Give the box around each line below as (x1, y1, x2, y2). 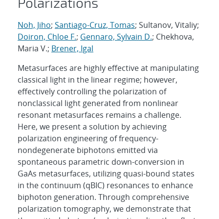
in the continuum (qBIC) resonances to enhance (18, 179, 193, 191)
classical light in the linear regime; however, (18, 74, 177, 85)
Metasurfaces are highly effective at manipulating (18, 62, 199, 73)
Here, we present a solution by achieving (18, 121, 167, 132)
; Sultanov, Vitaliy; (135, 19, 199, 30)
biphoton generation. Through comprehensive (18, 191, 189, 202)
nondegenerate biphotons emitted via (18, 144, 158, 155)
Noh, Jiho (18, 19, 51, 30)
